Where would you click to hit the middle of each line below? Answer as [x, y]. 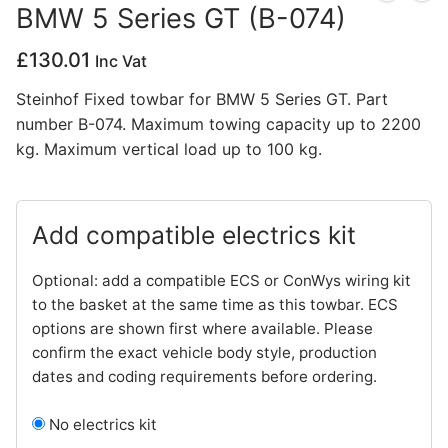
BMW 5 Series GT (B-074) [181, 19]
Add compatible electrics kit [194, 235]
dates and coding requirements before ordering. [205, 376]
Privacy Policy [101, 38]
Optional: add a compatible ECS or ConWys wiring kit [222, 280]
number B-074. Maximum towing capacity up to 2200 [218, 124]
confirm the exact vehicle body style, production [205, 352]
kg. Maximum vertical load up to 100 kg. [169, 149]
